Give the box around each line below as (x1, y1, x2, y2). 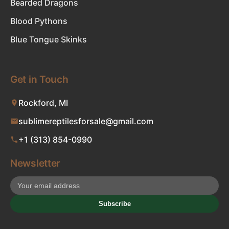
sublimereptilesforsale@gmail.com (18, 116, 153, 126)
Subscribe (98, 200, 131, 208)
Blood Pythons (10, 16, 67, 26)
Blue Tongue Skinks (10, 34, 87, 44)
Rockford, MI (18, 98, 68, 108)
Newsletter (10, 157, 60, 169)
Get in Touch (10, 73, 68, 85)
